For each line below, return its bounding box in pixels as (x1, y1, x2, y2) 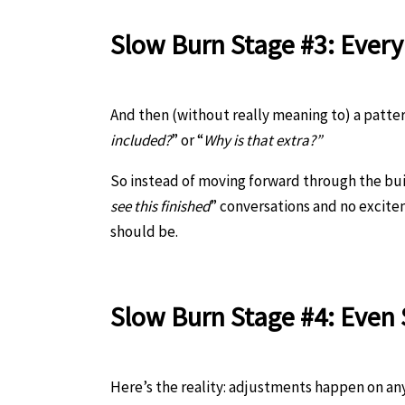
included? (110, 129, 171, 150)
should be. (110, 221, 178, 241)
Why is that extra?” (203, 129, 322, 150)
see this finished (110, 195, 210, 216)
